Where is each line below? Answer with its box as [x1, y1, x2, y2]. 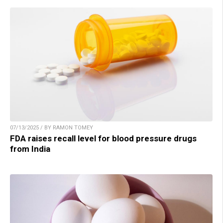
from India [10, 144, 50, 154]
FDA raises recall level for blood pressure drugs [10, 133, 197, 144]
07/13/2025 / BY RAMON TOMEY [10, 124, 93, 131]
